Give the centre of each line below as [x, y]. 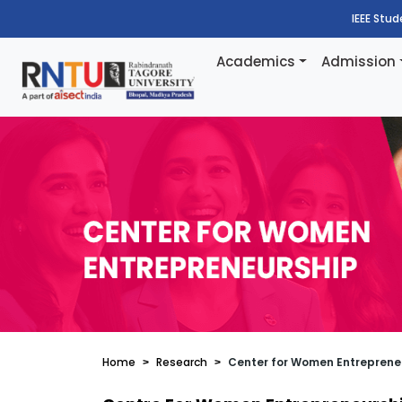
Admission [359, 61]
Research [182, 362]
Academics [256, 61]
